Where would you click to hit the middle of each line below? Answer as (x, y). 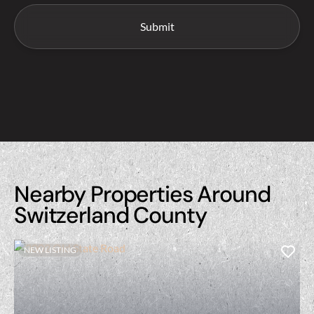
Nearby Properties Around (142, 194)
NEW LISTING (50, 250)
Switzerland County (110, 215)
